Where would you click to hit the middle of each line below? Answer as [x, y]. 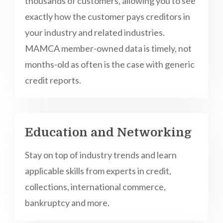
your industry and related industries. [95, 32]
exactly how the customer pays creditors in [108, 16]
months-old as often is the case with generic [110, 64]
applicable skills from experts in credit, [98, 171]
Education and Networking [108, 132]
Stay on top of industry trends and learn [101, 155]
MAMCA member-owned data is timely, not [108, 48]
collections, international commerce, [95, 187]
